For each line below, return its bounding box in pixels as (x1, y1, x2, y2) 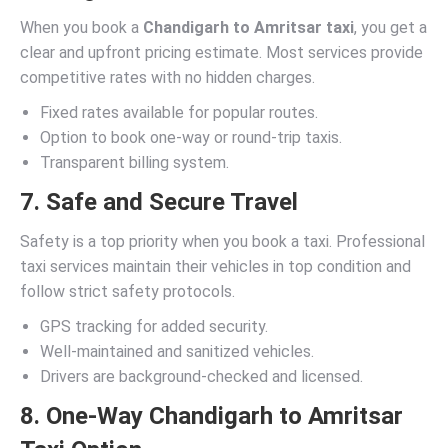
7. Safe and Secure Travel (20, 188, 298, 216)
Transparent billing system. (40, 153, 229, 172)
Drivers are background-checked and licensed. (40, 367, 363, 386)
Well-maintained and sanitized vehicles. (40, 342, 314, 361)
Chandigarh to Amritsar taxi (143, 18, 354, 37)
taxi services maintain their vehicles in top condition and (20, 257, 411, 276)
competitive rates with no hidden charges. (20, 68, 315, 87)
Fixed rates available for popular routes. (40, 103, 318, 122)
